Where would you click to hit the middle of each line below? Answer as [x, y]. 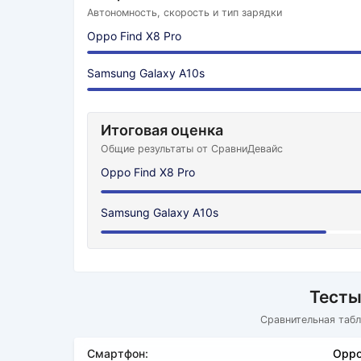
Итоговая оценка [162, 130]
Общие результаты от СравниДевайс [192, 149]
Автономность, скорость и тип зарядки [185, 12]
